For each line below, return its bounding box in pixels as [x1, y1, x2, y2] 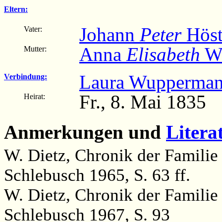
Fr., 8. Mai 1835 [79, 91, 206, 112]
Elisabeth [126, 43, 200, 65]
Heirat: [24, 92, 45, 101]
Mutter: [24, 44, 47, 53]
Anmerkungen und [4, 121, 166, 143]
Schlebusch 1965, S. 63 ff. [4, 166, 190, 185]
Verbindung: [4, 72, 47, 81]
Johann [79, 23, 140, 45]
